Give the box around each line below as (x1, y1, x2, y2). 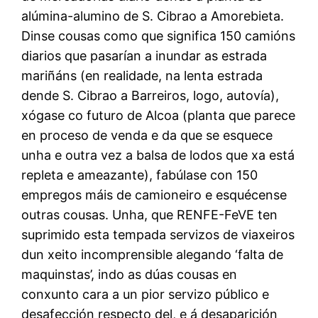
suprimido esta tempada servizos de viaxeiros (21, 226, 295, 242)
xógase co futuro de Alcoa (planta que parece (21, 107, 296, 123)
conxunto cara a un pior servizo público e (21, 286, 270, 302)
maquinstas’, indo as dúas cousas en (21, 266, 238, 282)
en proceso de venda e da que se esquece (21, 127, 273, 143)
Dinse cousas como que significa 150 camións (21, 28, 296, 43)
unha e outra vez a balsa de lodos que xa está (21, 147, 295, 163)
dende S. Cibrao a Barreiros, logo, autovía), (21, 87, 280, 103)
